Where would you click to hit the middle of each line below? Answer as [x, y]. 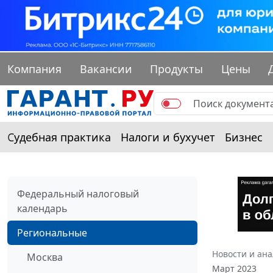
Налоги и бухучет [168, 137]
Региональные [52, 233]
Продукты [177, 69]
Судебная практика [59, 137]
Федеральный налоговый [78, 194]
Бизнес [244, 137]
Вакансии [106, 69]
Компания [34, 69]
